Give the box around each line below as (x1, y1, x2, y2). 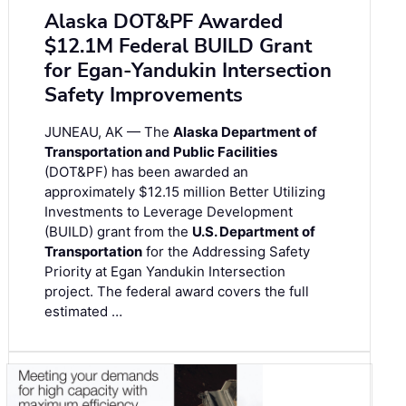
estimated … (44, 302, 122, 320)
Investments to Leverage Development (44, 202, 293, 220)
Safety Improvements (44, 81, 243, 109)
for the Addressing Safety (142, 242, 310, 260)
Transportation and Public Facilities (44, 142, 277, 160)
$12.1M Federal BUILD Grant (44, 32, 312, 60)
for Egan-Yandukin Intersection (44, 56, 332, 84)
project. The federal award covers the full (44, 282, 309, 300)
